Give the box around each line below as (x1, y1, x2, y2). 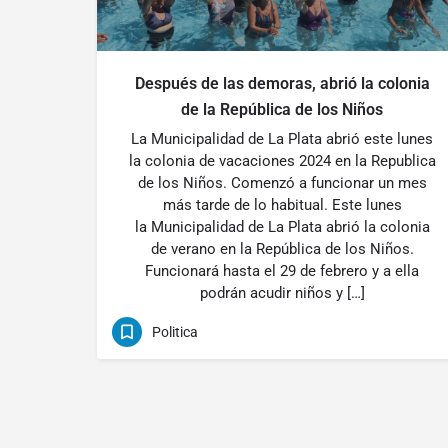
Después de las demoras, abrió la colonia (134, 74, 430, 93)
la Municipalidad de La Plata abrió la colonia (134, 218, 430, 236)
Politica (152, 323, 198, 340)
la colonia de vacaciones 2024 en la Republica (128, 152, 436, 170)
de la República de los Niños (181, 100, 383, 119)
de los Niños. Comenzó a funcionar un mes (137, 174, 427, 192)
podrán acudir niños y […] (199, 284, 365, 302)
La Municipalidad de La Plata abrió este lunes (131, 130, 433, 148)
